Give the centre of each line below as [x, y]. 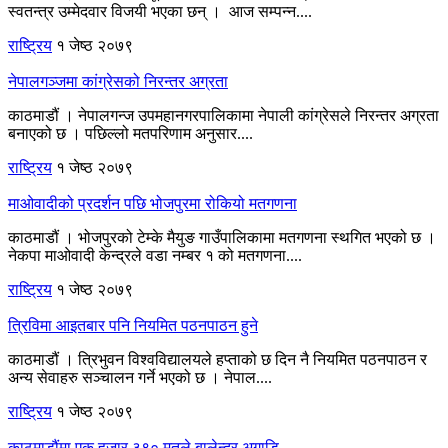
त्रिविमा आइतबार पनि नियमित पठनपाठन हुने [133, 325]
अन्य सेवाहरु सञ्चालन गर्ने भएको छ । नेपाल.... [140, 377]
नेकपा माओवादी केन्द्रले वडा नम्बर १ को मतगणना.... [155, 255]
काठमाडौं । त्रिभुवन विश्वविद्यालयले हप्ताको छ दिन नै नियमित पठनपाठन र [217, 359]
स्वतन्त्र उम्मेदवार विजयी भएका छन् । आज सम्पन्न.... [160, 11]
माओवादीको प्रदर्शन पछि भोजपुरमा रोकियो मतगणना [152, 203]
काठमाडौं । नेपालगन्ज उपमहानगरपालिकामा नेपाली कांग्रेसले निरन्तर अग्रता [223, 115]
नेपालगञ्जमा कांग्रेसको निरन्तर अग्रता [118, 81]
